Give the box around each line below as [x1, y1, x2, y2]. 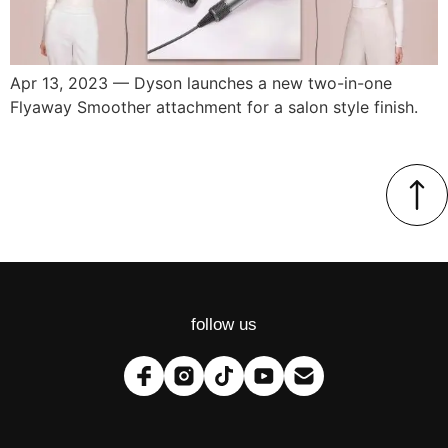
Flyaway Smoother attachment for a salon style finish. [10, 97, 418, 118]
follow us [191, 314, 257, 334]
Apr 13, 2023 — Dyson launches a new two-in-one [10, 73, 392, 94]
